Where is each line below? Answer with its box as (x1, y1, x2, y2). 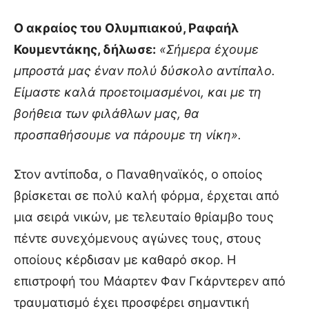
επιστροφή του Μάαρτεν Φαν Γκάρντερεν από (14, 274, 286, 289)
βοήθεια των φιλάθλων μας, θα (14, 106, 199, 121)
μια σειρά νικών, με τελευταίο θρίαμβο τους (14, 210, 274, 225)
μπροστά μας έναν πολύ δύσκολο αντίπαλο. (14, 63, 275, 79)
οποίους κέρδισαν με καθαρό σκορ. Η (14, 252, 236, 268)
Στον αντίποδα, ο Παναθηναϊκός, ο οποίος (14, 167, 263, 182)
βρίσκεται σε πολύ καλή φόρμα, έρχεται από (14, 188, 279, 203)
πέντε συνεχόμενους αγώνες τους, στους (14, 231, 261, 246)
